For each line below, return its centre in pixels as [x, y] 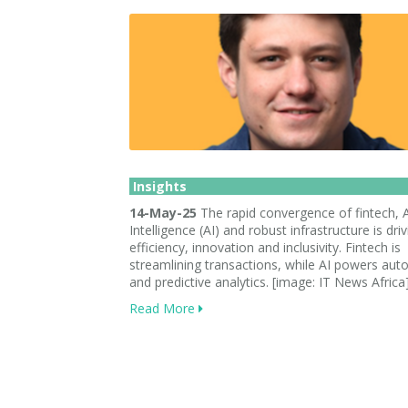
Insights [158, 186]
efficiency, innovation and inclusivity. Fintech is [265, 247]
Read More [164, 308]
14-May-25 [163, 213]
